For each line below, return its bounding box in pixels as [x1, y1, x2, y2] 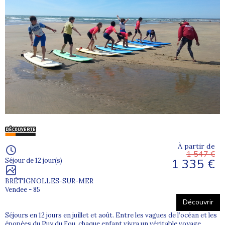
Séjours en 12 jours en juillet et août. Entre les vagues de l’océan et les [5, 211, 217, 220]
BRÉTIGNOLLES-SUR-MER [5, 177, 93, 186]
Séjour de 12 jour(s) [5, 156, 62, 165]
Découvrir [183, 197, 213, 207]
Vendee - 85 [5, 185, 40, 194]
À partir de [178, 142, 215, 151]
